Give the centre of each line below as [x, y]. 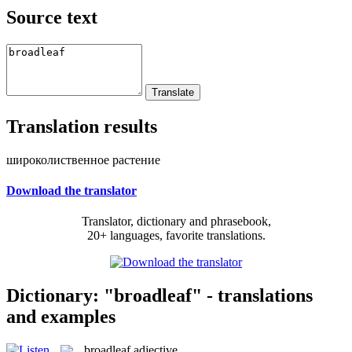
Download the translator [71, 190]
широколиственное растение [83, 159]
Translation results [82, 126]
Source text [52, 17]
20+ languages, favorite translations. [176, 236]
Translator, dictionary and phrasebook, [176, 222]
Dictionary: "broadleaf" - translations [159, 295]
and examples [61, 316]
